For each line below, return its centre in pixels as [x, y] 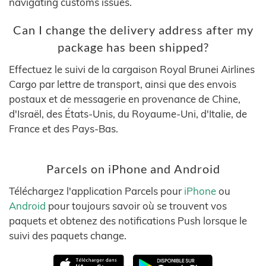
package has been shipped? [133, 47]
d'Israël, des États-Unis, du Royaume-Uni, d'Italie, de [128, 114]
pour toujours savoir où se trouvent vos [136, 206]
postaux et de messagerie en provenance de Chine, [125, 99]
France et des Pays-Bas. [64, 129]
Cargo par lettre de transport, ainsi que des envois [123, 84]
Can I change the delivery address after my [133, 30]
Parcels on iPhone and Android [133, 169]
